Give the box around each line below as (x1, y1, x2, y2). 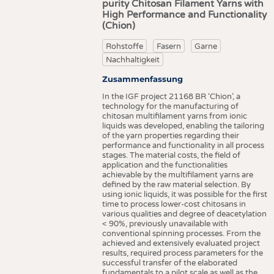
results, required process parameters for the (102, 248, 263, 259)
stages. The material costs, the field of (102, 150, 240, 161)
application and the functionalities (102, 160, 228, 171)
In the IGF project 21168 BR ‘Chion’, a (102, 92, 240, 102)
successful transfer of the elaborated (102, 258, 237, 268)
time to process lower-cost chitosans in (102, 199, 246, 210)
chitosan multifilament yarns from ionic (102, 111, 247, 122)
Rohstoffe (106, 42, 143, 52)
